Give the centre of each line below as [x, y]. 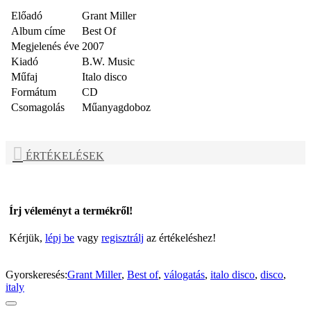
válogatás [184, 275]
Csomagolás [38, 108]
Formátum [34, 92]
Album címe [38, 31]
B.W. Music [108, 62]
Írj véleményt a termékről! [71, 210]
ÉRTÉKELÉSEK [64, 156]
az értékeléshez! [180, 238]
